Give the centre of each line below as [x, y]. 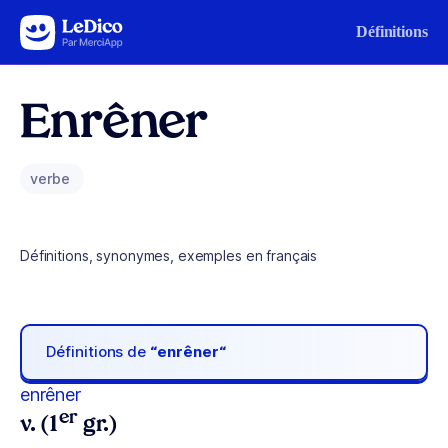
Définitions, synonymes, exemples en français [169, 255]
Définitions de [98, 352]
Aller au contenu [76, 27]
